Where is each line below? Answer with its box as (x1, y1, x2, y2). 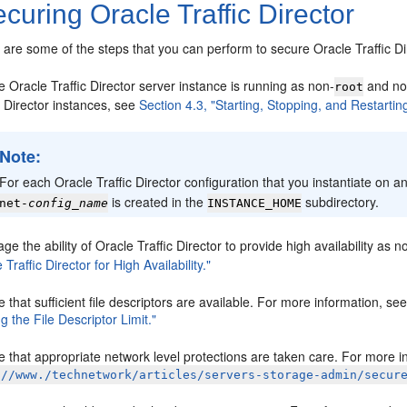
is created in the (108, 193, 208, 211)
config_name (28, 196, 109, 210)
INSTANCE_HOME (207, 196, 303, 210)
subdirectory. (302, 193, 380, 211)
